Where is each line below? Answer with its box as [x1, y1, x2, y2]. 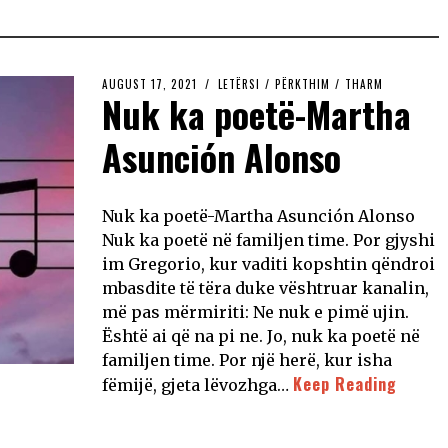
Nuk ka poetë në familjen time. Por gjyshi [102, 229, 435, 250]
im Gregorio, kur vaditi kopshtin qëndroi [102, 253, 435, 274]
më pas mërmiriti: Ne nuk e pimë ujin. [102, 301, 409, 322]
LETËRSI [218, 75, 260, 92]
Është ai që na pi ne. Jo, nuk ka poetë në [102, 325, 420, 346]
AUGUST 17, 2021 [102, 75, 197, 92]
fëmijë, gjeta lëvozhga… [102, 374, 293, 395]
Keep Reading [293, 371, 397, 396]
